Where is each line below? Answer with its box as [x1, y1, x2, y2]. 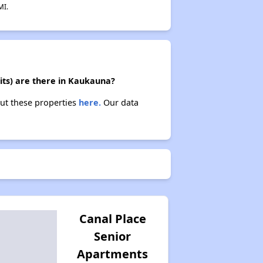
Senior [94, 228, 131, 244]
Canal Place [79, 211, 146, 227]
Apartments [77, 246, 149, 262]
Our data [100, 97, 139, 108]
